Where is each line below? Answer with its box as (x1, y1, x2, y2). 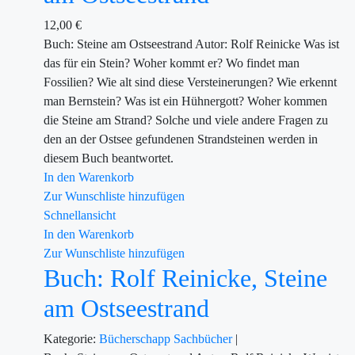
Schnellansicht (44, 208, 116, 222)
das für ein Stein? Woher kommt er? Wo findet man (44, 56, 300, 70)
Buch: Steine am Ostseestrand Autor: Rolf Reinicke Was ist (44, 37, 339, 51)
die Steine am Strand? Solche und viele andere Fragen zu (44, 113, 328, 127)
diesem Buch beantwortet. (44, 151, 174, 165)
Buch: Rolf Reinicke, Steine (44, 264, 327, 292)
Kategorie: (44, 332, 96, 345)
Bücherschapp (99, 332, 174, 345)
